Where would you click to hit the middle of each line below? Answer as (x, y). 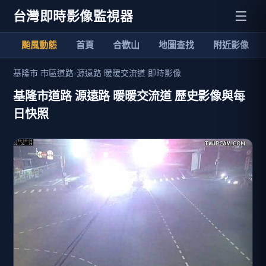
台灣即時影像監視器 (73, 16)
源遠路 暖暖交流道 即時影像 (129, 73)
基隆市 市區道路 (43, 73)
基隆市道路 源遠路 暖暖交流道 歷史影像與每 (129, 96)
